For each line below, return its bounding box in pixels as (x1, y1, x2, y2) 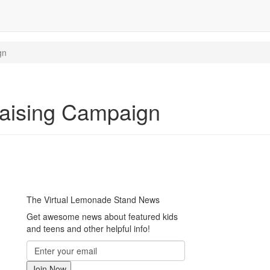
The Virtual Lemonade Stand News (27, 193, 160, 206)
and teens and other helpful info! (27, 222, 150, 234)
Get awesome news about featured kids (27, 210, 178, 222)
